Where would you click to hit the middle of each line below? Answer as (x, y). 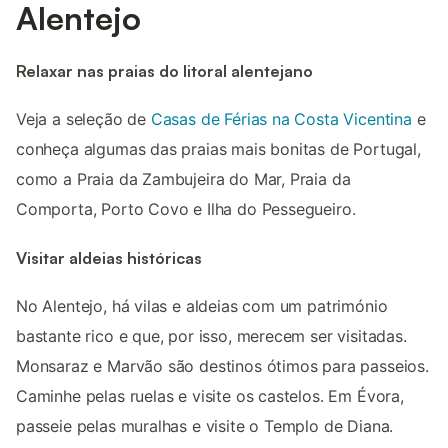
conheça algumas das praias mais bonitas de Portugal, (218, 149)
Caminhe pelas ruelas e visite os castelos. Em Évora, (210, 395)
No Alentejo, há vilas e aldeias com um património (202, 305)
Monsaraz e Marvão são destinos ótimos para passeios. (222, 365)
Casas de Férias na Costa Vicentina (281, 119)
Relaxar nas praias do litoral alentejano (164, 70)
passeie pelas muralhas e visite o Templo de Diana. (205, 425)
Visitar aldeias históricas (109, 257)
